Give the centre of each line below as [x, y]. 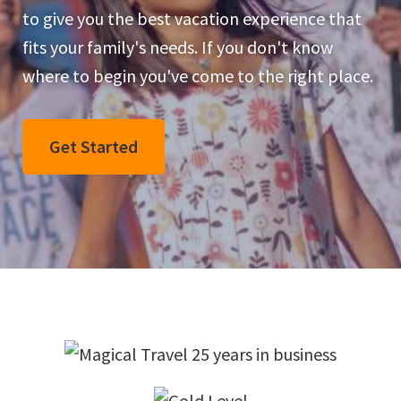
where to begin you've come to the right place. [198, 76]
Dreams [145, 21]
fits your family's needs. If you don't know [178, 47]
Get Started [94, 147]
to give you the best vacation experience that [192, 19]
